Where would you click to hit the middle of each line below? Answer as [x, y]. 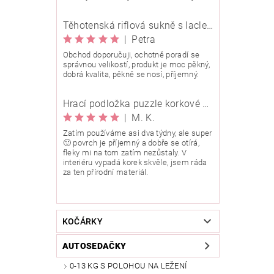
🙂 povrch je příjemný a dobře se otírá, [131, 143]
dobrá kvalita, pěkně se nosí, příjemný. [131, 75]
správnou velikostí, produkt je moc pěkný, [136, 65]
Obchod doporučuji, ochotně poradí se [131, 55]
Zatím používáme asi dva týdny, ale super [137, 133]
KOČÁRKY [83, 222]
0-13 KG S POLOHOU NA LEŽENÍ [128, 266]
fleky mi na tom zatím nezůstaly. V [125, 153]
